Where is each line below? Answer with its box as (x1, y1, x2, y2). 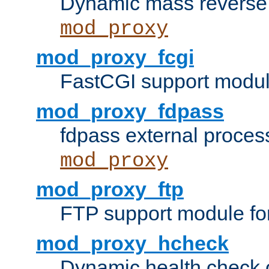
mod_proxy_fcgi (36, 46, 194, 69)
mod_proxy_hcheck (36, 232, 229, 255)
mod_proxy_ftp (36, 178, 184, 201)
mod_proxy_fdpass (36, 100, 224, 123)
